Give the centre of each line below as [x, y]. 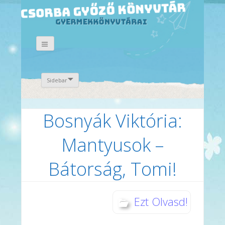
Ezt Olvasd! [161, 201]
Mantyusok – [113, 145]
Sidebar [57, 80]
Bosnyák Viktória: [113, 121]
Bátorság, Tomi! [113, 169]
